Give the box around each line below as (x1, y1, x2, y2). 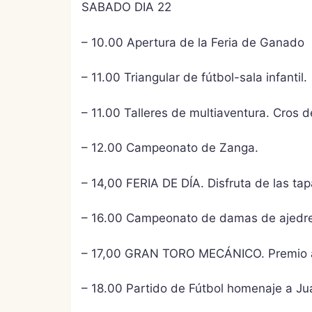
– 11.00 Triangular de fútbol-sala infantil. (81, 70, 307, 84)
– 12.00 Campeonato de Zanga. (81, 141, 258, 155)
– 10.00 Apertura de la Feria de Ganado (81, 35, 304, 49)
